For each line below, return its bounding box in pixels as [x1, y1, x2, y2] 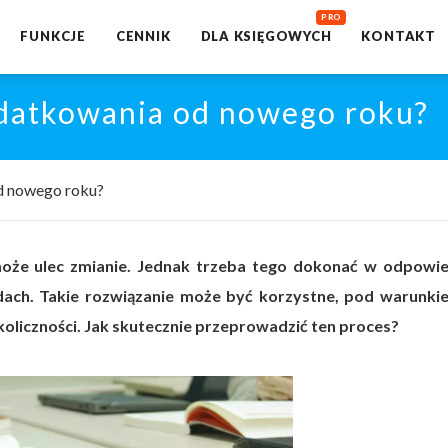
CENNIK [115, 28, 171, 44]
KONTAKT [361, 28, 436, 44]
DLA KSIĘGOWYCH [200, 28, 332, 44]
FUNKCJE [20, 28, 86, 44]
